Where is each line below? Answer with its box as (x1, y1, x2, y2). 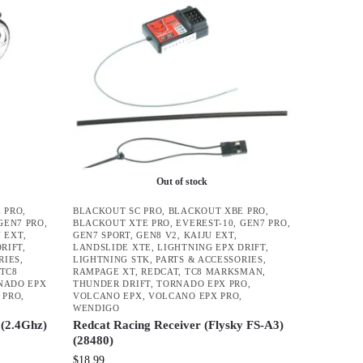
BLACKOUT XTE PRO (72, 217, 171, 228)
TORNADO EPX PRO (156, 278, 248, 288)
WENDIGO (72, 302, 120, 313)
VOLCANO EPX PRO (147, 290, 240, 301)
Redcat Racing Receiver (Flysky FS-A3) (72, 318, 284, 331)
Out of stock (156, 175, 208, 187)
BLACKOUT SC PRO (72, 205, 163, 216)
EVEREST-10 (176, 217, 234, 228)
